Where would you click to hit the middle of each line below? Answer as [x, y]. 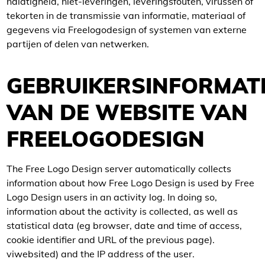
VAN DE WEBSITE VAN [127, 112]
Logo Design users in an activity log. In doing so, [112, 197]
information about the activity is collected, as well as [122, 211]
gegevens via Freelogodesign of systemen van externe [127, 30]
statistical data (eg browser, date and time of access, [124, 225]
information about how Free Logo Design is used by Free [130, 183]
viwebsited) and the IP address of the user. [101, 254]
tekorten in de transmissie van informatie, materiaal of [126, 15]
